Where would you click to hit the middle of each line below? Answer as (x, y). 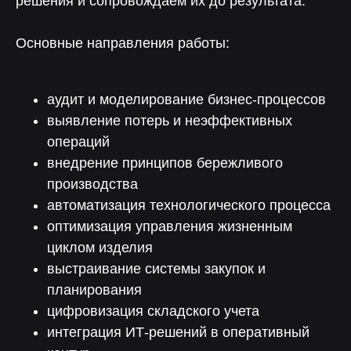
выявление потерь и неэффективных (170, 121)
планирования (94, 290)
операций (78, 142)
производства (92, 184)
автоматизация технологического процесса (189, 205)
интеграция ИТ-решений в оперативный (178, 332)
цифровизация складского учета (153, 311)
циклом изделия (100, 248)
